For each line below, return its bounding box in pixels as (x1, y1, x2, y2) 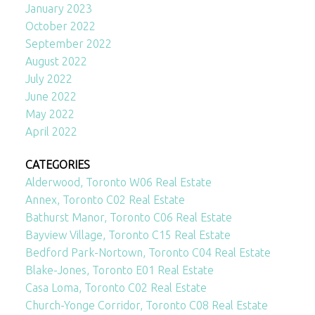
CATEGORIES (25, 158, 90, 172)
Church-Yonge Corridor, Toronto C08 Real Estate (25, 299, 268, 312)
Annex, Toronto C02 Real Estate (25, 193, 185, 207)
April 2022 (25, 124, 77, 138)
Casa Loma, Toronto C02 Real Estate (25, 281, 207, 295)
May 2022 (25, 107, 75, 120)
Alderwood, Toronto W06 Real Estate (25, 176, 212, 189)
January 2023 (25, 1, 92, 15)
